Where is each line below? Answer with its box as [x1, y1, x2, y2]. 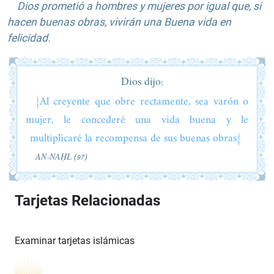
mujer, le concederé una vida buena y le [26, 110, 248, 130]
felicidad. [7, 31, 51, 44]
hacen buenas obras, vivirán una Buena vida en [7, 15, 231, 28]
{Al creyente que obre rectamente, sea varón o [35, 92, 248, 111]
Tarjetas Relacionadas [15, 191, 160, 209]
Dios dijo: [120, 72, 163, 92]
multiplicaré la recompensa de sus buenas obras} [30, 128, 244, 148]
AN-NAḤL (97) [35, 149, 87, 165]
